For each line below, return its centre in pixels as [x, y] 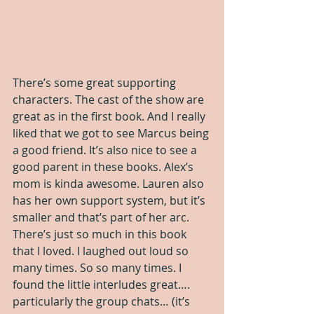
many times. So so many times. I [98, 267]
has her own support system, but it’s [110, 200]
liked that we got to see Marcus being [112, 133]
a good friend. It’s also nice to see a [106, 150]
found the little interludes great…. [103, 284]
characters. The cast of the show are [110, 99]
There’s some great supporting [96, 82]
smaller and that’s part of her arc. [102, 217]
